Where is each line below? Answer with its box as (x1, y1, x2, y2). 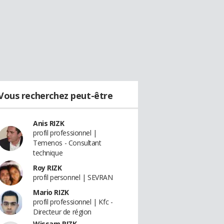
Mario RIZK (33, 187, 69, 197)
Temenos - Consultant (33, 138, 101, 147)
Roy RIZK (33, 163, 62, 172)
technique (33, 148, 63, 157)
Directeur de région (33, 207, 92, 216)
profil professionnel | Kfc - (33, 197, 113, 206)
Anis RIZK (33, 118, 64, 128)
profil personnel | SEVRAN (33, 172, 113, 182)
